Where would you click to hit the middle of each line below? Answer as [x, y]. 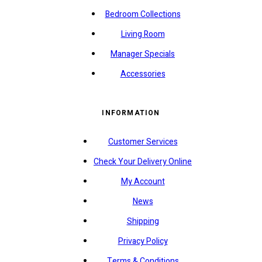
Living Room [143, 35]
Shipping [143, 221]
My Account [143, 182]
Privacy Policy [143, 241]
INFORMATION [131, 113]
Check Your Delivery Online [143, 162]
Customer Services [143, 142]
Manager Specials [143, 54]
